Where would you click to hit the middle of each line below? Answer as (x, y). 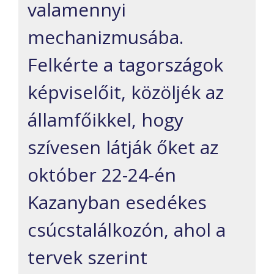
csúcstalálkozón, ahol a (127, 229)
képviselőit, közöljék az (126, 92)
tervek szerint (87, 257)
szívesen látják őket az (123, 147)
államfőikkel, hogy (106, 119)
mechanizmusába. (106, 37)
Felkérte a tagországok (125, 64)
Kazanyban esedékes (117, 202)
